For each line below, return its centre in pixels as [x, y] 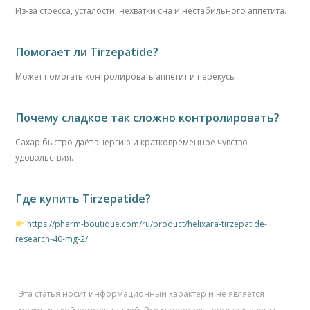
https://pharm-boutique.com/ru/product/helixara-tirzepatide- [147, 224]
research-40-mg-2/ [52, 239]
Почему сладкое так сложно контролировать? [148, 117]
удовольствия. [45, 158]
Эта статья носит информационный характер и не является [142, 294]
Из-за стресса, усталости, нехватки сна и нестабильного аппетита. [151, 11]
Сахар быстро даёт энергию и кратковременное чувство [132, 143]
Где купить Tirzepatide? [83, 198]
